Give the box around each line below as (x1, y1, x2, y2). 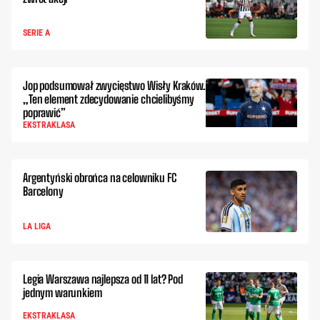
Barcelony (23, 184, 64, 199)
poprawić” (23, 106, 66, 120)
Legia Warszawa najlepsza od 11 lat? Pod (23, 271, 183, 286)
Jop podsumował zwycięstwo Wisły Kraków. (23, 79, 206, 93)
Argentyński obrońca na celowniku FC (23, 171, 176, 185)
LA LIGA (23, 221, 51, 231)
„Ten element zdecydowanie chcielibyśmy (23, 92, 194, 106)
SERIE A (23, 28, 50, 39)
